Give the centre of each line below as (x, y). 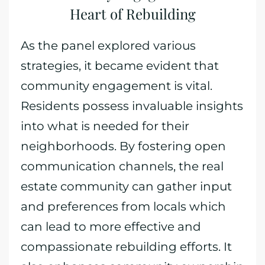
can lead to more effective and (111, 227)
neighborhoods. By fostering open (123, 146)
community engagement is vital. (117, 86)
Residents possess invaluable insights (132, 106)
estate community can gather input (126, 186)
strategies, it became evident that (120, 66)
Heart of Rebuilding (132, 14)
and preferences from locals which (123, 206)
